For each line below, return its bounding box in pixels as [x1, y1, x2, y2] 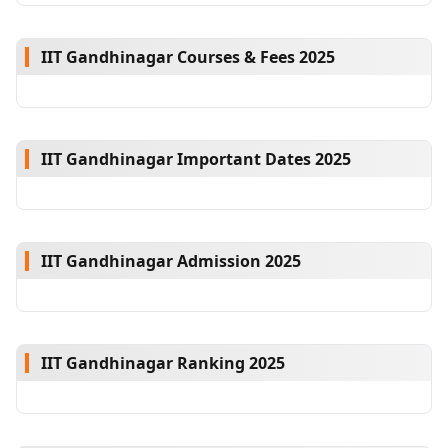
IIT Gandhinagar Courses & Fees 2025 [41, 46, 335, 68]
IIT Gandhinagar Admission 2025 [41, 250, 301, 272]
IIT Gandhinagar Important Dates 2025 [41, 148, 351, 170]
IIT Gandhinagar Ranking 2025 [41, 352, 285, 374]
